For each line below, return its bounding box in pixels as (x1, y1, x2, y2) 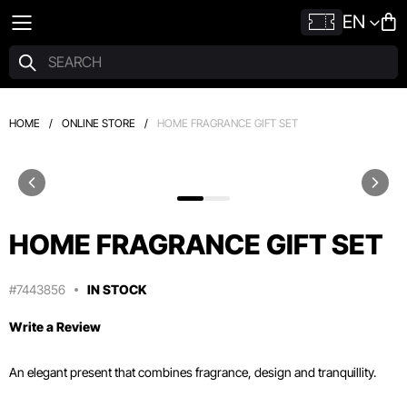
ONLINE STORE (62, 116, 135, 130)
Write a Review (9, 319, 101, 334)
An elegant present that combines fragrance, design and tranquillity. (9, 364, 376, 380)
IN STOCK (87, 282, 146, 297)
